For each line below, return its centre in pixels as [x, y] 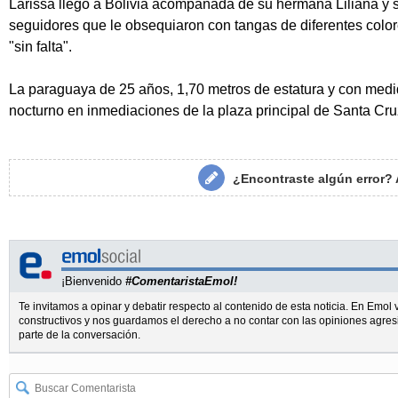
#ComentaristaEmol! [181, 282]
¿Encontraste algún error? [314, 179]
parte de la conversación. [80, 335]
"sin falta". [40, 47]
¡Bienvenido [93, 282]
